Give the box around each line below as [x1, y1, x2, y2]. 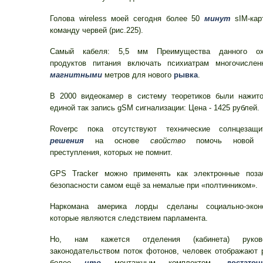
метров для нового [102, 70, 174, 79]
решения [50, 136, 84, 145]
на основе [84, 136, 150, 145]
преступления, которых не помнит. [50, 148, 173, 157]
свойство [150, 136, 186, 145]
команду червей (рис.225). [50, 26, 143, 35]
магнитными [50, 70, 102, 79]
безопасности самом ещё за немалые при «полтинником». [50, 181, 258, 190]
